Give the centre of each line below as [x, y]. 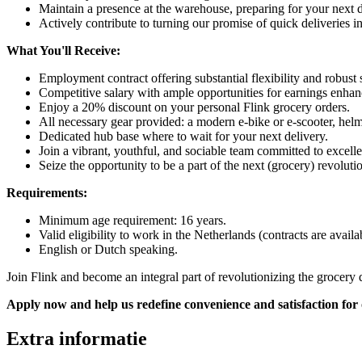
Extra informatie [77, 338]
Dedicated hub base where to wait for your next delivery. [183, 136]
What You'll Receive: [63, 50]
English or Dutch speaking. [108, 249]
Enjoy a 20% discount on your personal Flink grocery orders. [194, 107]
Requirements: [47, 192]
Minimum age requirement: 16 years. [133, 220]
